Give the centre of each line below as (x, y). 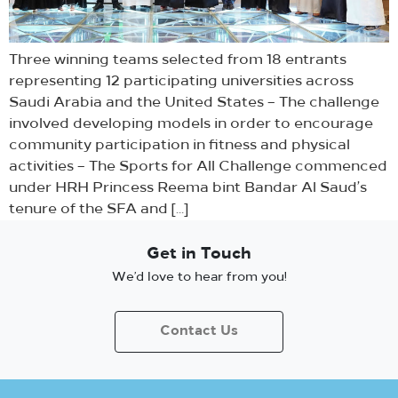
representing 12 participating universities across (181, 82)
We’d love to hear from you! (199, 278)
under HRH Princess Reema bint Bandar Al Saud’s (188, 189)
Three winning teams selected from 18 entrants (178, 61)
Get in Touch (199, 255)
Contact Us (199, 332)
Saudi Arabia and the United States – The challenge (194, 103)
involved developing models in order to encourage (191, 125)
